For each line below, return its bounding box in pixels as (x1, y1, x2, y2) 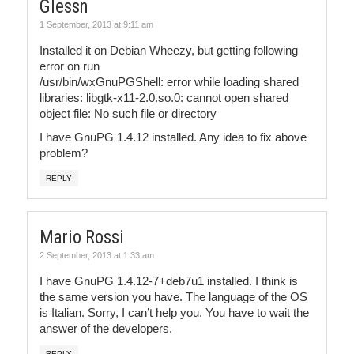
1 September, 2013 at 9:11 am (40, 19, 153, 29)
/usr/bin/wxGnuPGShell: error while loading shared (40, 74, 299, 88)
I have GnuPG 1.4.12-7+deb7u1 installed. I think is (40, 273, 298, 288)
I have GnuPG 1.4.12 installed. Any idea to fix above (40, 130, 307, 144)
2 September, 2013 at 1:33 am (40, 250, 154, 260)
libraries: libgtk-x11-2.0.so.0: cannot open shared (40, 90, 288, 104)
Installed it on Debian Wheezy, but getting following (40, 43, 298, 57)
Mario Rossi (40, 226, 124, 248)
